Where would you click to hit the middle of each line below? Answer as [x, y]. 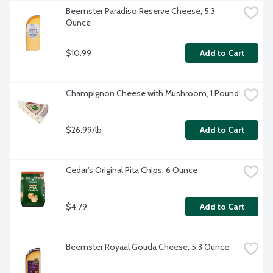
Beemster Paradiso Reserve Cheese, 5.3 [140, 11]
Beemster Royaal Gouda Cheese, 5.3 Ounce [147, 247]
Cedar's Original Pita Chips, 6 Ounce [132, 170]
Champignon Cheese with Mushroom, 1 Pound [152, 94]
